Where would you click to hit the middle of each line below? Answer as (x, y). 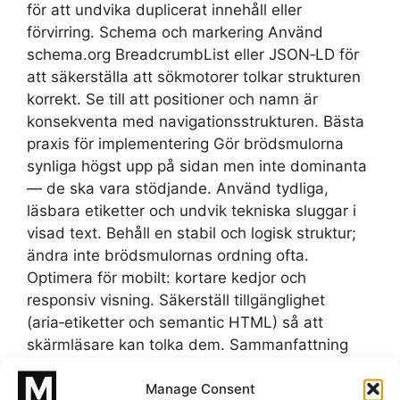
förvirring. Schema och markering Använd (175, 33)
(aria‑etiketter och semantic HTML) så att (175, 323)
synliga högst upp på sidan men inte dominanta (197, 167)
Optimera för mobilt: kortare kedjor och (167, 278)
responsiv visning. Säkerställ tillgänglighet (176, 300)
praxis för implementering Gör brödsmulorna (185, 144)
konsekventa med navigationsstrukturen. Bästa (196, 122)
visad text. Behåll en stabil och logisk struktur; (192, 233)
